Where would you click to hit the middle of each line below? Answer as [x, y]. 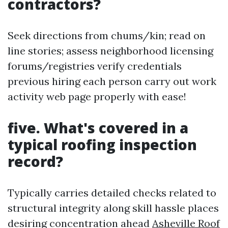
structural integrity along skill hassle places [113, 208]
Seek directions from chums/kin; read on [107, 35]
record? [35, 161]
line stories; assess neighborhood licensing [110, 51]
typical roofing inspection [102, 145]
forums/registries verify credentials [95, 66]
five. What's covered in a [98, 128]
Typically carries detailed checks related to [112, 193]
